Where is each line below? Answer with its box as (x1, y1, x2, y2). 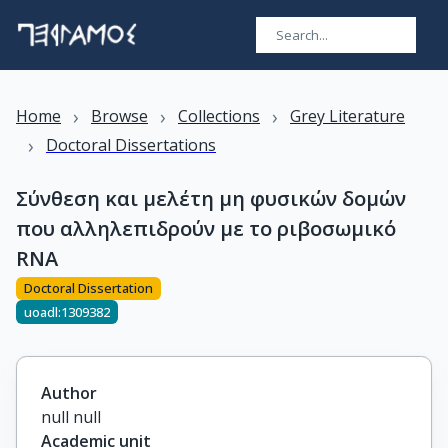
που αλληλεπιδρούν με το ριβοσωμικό (16, 215, 396, 242)
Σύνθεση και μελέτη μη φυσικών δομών (16, 185, 406, 212)
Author (41, 382, 97, 404)
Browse (91, 105, 148, 127)
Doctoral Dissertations (46, 134, 216, 156)
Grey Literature (290, 105, 405, 127)
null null (41, 406, 101, 428)
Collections (178, 105, 260, 127)
